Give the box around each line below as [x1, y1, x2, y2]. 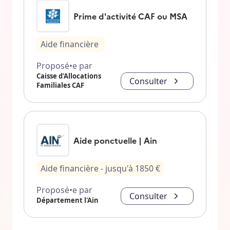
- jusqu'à [101, 163, 133, 175]
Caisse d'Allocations [36, 71, 101, 81]
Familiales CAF [36, 81, 84, 90]
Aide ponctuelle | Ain [73, 135, 157, 146]
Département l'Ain [36, 196, 99, 205]
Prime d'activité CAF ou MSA [73, 10, 187, 22]
